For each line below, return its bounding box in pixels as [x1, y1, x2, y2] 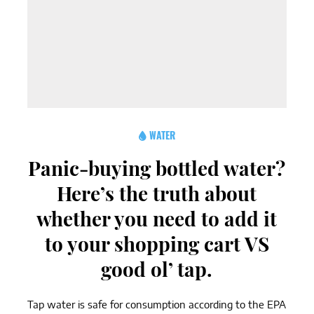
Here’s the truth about [57, 180, 257, 206]
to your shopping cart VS [44, 231, 269, 257]
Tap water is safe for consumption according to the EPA [27, 298, 286, 310]
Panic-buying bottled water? [28, 155, 286, 181]
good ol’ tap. [101, 256, 213, 282]
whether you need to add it [36, 205, 278, 231]
